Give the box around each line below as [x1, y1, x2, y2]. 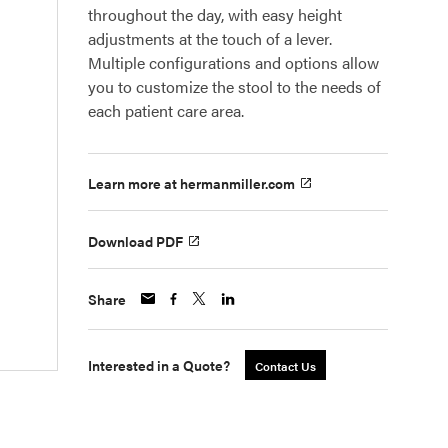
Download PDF [88, 230, 183, 251]
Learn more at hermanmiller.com [88, 173, 295, 194]
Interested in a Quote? [88, 354, 230, 375]
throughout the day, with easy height [88, 3, 342, 26]
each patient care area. [88, 99, 244, 122]
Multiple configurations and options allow [88, 51, 379, 74]
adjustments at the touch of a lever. [88, 27, 332, 50]
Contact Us [255, 356, 316, 375]
